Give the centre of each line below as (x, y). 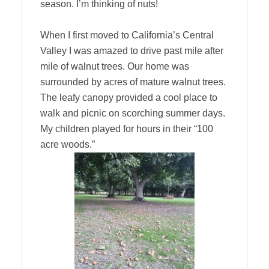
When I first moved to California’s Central (127, 35)
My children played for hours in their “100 (127, 129)
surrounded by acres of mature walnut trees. (133, 82)
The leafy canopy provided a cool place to (129, 98)
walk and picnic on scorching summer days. (133, 113)
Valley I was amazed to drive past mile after (132, 51)
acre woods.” (68, 144)
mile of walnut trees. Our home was (115, 66)
